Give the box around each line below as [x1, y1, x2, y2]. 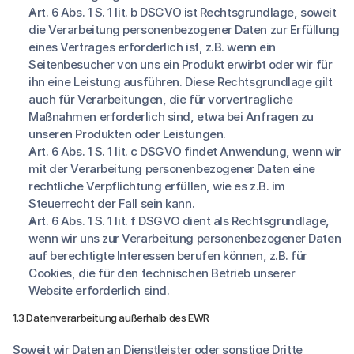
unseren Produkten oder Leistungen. [28, 126, 226, 141]
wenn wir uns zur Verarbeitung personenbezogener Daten [28, 231, 341, 246]
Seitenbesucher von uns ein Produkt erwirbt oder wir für [28, 57, 333, 72]
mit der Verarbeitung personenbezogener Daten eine [28, 161, 315, 176]
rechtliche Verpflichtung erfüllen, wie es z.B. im [28, 179, 285, 194]
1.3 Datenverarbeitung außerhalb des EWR [13, 311, 209, 324]
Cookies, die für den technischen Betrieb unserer [28, 265, 296, 281]
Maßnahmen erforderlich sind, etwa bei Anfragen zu [28, 109, 314, 124]
